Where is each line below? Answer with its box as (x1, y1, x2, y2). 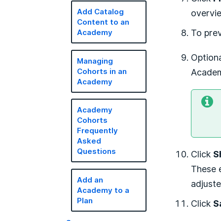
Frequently (77, 125, 118, 136)
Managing (77, 55, 113, 66)
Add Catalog (77, 6, 124, 17)
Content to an (77, 17, 130, 27)
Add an (77, 174, 104, 185)
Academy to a (77, 184, 130, 195)
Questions (77, 146, 116, 156)
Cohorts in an (77, 66, 127, 76)
